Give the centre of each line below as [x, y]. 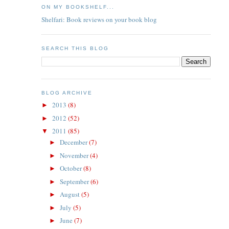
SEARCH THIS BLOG [75, 48]
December [75, 142]
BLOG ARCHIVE [67, 93]
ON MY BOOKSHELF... [78, 7]
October [72, 168]
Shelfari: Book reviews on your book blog [99, 19]
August [71, 194]
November [75, 155]
